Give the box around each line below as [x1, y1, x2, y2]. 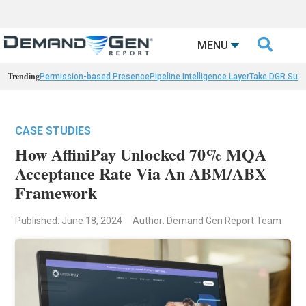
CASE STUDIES [15, 124, 92, 138]
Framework [15, 180, 98, 205]
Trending [8, 70, 40, 83]
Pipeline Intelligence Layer [150, 72, 250, 82]
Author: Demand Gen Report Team [133, 215, 282, 227]
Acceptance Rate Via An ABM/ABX [15, 161, 267, 186]
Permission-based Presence [40, 72, 150, 82]
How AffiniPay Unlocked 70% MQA [15, 142, 267, 167]
